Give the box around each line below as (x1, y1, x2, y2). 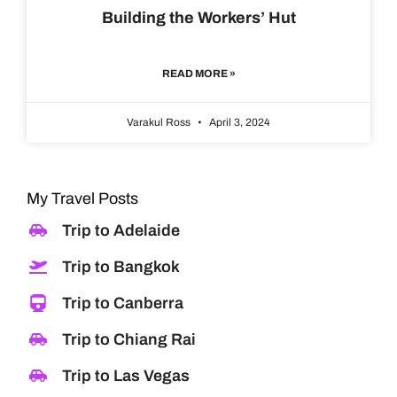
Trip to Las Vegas (62, 367, 190, 385)
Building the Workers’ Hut (101, 9, 296, 27)
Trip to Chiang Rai (62, 331, 196, 349)
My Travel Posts (27, 190, 138, 208)
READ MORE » (161, 67, 236, 81)
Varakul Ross (127, 116, 193, 129)
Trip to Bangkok (62, 258, 180, 276)
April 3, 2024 (206, 116, 270, 129)
